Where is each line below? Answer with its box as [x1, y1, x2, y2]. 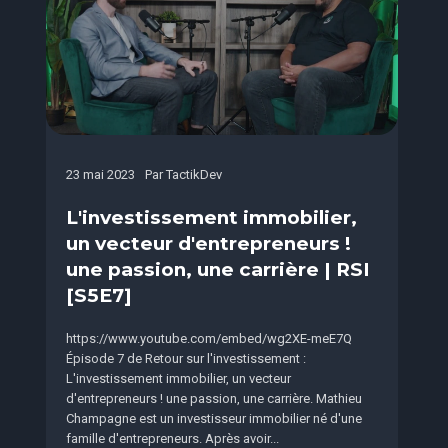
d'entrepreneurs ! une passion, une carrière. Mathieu [65, 391, 362, 407]
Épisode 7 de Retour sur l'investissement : [65, 351, 306, 367]
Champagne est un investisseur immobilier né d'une [65, 411, 362, 427]
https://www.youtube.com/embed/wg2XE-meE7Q [65, 331, 352, 347]
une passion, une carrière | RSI [65, 258, 370, 282]
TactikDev [165, 167, 222, 183]
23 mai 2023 [65, 167, 135, 183]
